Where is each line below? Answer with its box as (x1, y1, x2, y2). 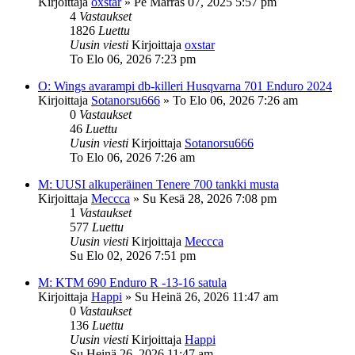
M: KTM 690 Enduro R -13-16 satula (38, 275, 227, 289)
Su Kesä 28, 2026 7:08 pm (143, 191, 277, 205)
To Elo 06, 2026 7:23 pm (70, 52, 196, 66)
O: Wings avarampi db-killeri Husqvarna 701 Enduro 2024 (38, 78, 332, 93)
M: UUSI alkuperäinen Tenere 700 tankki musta (38, 177, 279, 191)
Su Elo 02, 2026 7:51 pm (70, 248, 196, 262)
